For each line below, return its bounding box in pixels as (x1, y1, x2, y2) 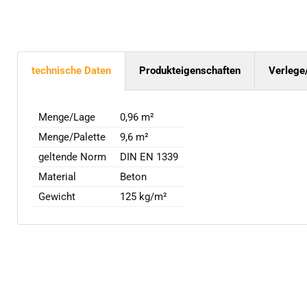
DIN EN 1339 (120, 151, 178, 164)
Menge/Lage (38, 111, 95, 124)
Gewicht (38, 191, 75, 204)
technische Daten (32, 64, 111, 77)
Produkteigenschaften (139, 64, 241, 77)
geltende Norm (38, 151, 106, 164)
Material (38, 171, 76, 184)
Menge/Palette (38, 131, 106, 144)
